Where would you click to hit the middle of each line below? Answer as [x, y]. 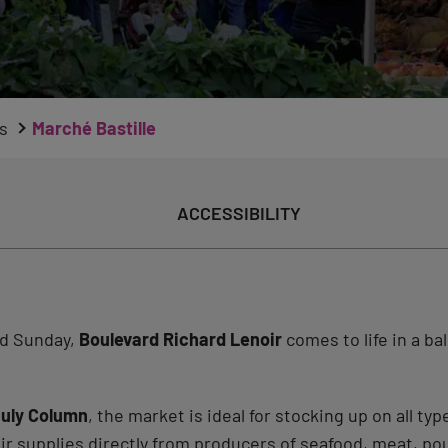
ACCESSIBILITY [238, 213]
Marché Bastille [94, 128]
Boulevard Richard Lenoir [180, 339]
